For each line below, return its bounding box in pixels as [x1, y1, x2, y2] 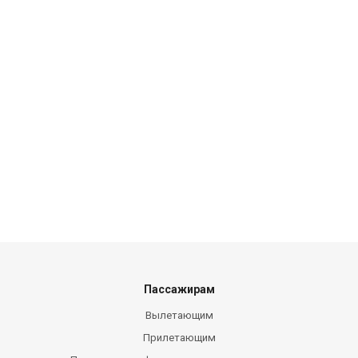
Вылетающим [145, 309, 213, 321]
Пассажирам [143, 283, 215, 296]
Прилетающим [142, 332, 216, 344]
